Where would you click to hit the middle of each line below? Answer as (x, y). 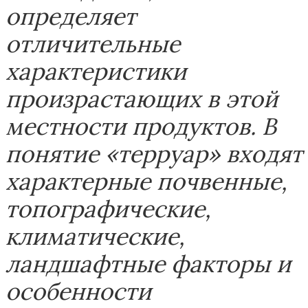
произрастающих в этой (142, 99)
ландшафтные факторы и (148, 264)
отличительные (93, 44)
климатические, (95, 236)
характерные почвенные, (146, 181)
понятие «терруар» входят (154, 154)
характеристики (96, 71)
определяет (71, 16)
